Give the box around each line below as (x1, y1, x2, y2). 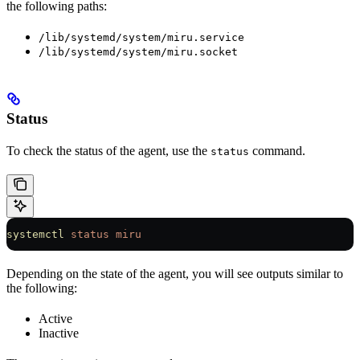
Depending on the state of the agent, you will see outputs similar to (6, 266, 343, 280)
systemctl (6, 227, 64, 240)
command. (249, 143, 305, 157)
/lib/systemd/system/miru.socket (39, 46, 238, 59)
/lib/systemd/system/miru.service (39, 31, 244, 44)
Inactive (39, 325, 79, 340)
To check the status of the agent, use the (6, 143, 211, 157)
